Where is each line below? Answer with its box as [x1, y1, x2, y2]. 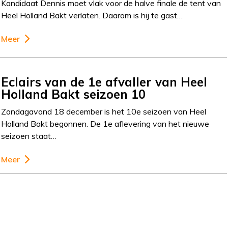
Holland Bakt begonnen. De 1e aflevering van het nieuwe [1, 118, 210, 129]
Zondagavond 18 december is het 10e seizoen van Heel [1, 106, 207, 117]
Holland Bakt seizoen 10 [1, 86, 146, 102]
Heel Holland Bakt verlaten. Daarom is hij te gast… [1, 10, 183, 20]
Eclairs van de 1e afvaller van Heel [1, 74, 208, 90]
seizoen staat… [1, 130, 57, 141]
